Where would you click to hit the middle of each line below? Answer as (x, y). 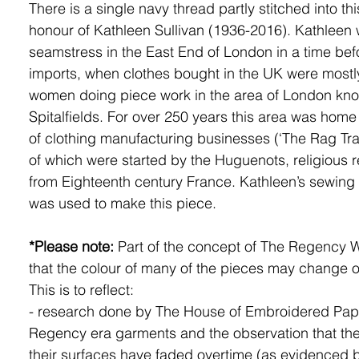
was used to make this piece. (122, 203)
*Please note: (71, 246)
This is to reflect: (81, 290)
